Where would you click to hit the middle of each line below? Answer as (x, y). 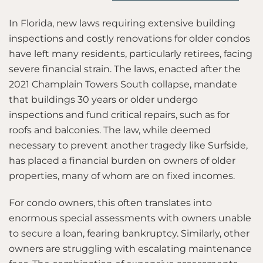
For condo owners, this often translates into (110, 203)
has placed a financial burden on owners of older (122, 161)
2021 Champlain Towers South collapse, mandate (123, 84)
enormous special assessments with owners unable (130, 218)
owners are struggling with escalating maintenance (130, 249)
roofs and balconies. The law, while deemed (110, 130)
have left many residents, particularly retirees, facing (131, 54)
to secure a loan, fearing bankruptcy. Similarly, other (129, 233)
